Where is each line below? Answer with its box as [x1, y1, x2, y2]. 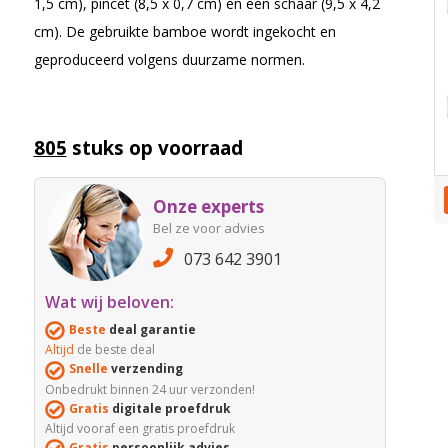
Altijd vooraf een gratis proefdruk [44, 420, 235, 438]
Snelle [68, 360, 108, 378]
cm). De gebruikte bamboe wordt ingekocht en [33, 22, 336, 42]
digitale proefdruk [108, 399, 231, 417]
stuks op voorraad [66, 135, 243, 162]
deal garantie [105, 321, 196, 339]
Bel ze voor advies [152, 219, 265, 238]
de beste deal [73, 341, 155, 359]
